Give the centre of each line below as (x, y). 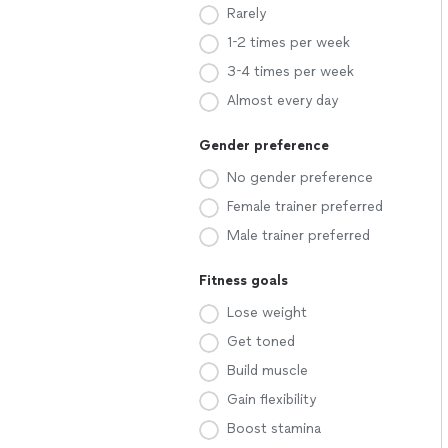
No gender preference (300, 177)
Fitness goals (243, 280)
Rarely (246, 13)
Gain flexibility (271, 399)
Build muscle (267, 370)
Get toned (261, 341)
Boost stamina (274, 428)
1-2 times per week (288, 42)
